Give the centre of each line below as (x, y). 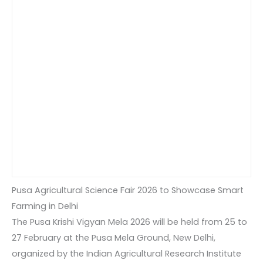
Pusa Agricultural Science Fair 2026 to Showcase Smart (128, 190)
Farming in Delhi (45, 206)
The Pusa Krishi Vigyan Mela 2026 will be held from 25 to (129, 222)
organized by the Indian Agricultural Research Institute (127, 253)
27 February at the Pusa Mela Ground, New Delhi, (114, 237)
